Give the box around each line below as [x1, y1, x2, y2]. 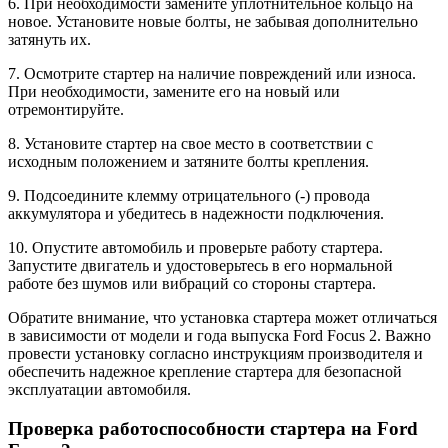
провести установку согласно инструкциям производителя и [8, 345, 423, 362]
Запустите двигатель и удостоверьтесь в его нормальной [8, 257, 393, 274]
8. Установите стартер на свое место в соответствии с [8, 135, 373, 152]
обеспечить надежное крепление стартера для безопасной [8, 363, 402, 380]
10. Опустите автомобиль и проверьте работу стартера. [8, 239, 383, 256]
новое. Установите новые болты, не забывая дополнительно [8, 13, 418, 30]
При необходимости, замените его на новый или [8, 83, 340, 100]
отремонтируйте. [8, 101, 124, 118]
